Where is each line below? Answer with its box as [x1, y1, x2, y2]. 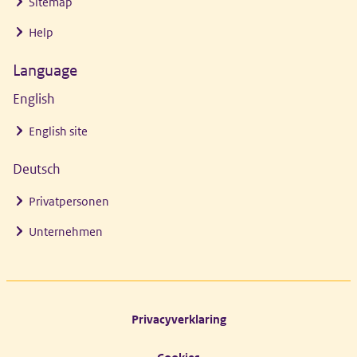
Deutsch [13, 160, 61, 178]
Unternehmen [29, 224, 103, 240]
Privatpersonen [29, 194, 109, 210]
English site [29, 124, 88, 139]
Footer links [6, 301, 84, 321]
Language [13, 61, 77, 80]
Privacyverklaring [131, 312, 226, 328]
